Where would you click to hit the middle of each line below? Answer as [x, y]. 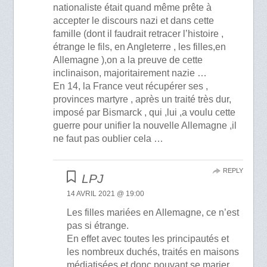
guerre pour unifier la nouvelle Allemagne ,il [145, 125]
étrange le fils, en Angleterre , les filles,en [140, 46]
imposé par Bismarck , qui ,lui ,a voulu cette [145, 112]
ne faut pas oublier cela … [108, 138]
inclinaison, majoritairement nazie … [130, 73]
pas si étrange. [97, 225]
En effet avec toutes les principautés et [148, 238]
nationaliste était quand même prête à [133, 7]
